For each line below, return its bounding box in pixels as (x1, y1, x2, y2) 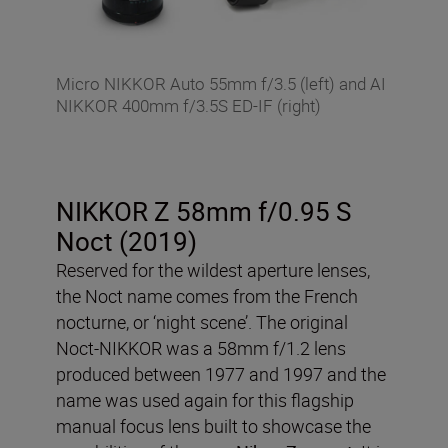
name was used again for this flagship (56, 388, 354, 413)
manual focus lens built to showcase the (56, 414, 371, 439)
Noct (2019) (56, 224, 197, 260)
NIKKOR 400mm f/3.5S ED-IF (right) (56, 94, 321, 118)
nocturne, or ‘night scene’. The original (56, 310, 348, 335)
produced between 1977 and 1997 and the (56, 362, 386, 387)
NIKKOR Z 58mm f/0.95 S (56, 194, 351, 230)
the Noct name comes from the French (56, 284, 358, 309)
